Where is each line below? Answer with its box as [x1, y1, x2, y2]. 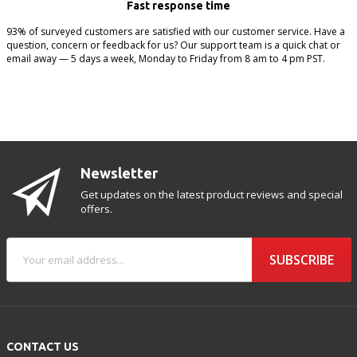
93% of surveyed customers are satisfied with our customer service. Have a [6, 24, 345, 38]
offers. [80, 201, 113, 216]
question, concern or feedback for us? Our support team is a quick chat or [6, 37, 340, 52]
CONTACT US [6, 339, 79, 353]
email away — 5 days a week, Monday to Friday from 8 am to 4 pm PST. [6, 51, 325, 65]
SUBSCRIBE [269, 250, 334, 269]
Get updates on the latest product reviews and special [80, 186, 343, 202]
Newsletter [80, 164, 159, 181]
